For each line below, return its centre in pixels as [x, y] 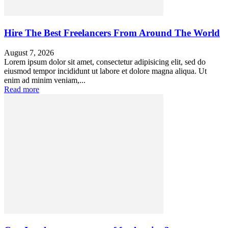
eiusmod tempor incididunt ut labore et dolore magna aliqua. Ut [105, 71]
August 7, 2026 [29, 52]
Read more [22, 89]
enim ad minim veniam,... [45, 80]
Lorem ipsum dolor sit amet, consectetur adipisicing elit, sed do [105, 62]
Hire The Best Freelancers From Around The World [112, 33]
